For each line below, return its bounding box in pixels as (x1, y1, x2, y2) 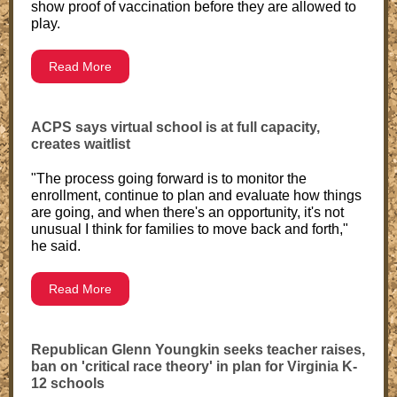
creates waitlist (31, 136, 130, 152)
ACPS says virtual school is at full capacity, (31, 120, 320, 135)
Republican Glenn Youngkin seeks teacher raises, (31, 342, 365, 357)
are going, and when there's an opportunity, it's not (31, 205, 344, 220)
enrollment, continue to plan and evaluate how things (31, 188, 362, 203)
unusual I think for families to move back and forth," (31, 222, 348, 237)
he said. (31, 238, 81, 253)
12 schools (31, 376, 105, 391)
